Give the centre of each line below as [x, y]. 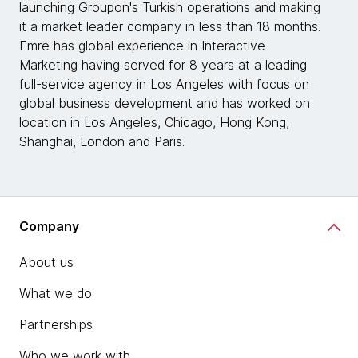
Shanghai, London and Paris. [102, 141]
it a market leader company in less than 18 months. [170, 26]
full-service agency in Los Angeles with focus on [164, 84]
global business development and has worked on [165, 103]
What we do [56, 293]
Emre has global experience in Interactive [142, 46]
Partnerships [56, 324]
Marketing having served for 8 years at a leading [163, 65]
